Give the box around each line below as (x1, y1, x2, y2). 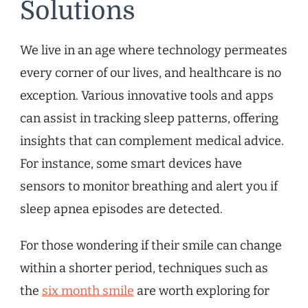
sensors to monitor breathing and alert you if (20, 179, 278, 195)
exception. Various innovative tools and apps (20, 88, 274, 104)
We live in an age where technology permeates (20, 43, 287, 58)
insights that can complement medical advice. (20, 133, 284, 149)
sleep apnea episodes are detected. (20, 201, 223, 217)
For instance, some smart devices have (20, 156, 242, 172)
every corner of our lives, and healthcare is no (20, 65, 281, 81)
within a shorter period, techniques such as (20, 261, 268, 276)
